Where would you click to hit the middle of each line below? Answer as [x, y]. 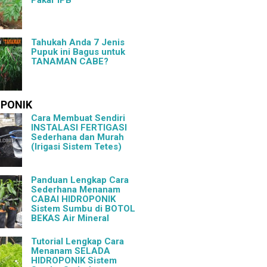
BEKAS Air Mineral [70, 218]
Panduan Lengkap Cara [80, 180]
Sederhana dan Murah [78, 137]
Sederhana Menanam [76, 189]
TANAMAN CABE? [70, 61]
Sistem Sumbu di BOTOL [83, 208]
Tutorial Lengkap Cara [78, 242]
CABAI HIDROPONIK [74, 199]
